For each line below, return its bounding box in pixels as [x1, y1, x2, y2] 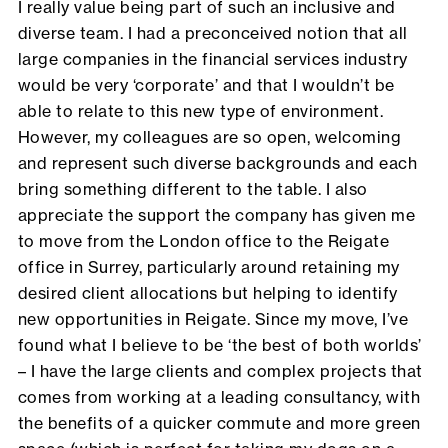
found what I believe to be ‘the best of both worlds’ [17, 335, 422, 356]
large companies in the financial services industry [17, 49, 408, 70]
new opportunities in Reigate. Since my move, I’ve [17, 309, 409, 330]
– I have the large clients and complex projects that [17, 361, 423, 382]
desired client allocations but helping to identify [17, 283, 398, 304]
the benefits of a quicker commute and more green [17, 413, 421, 434]
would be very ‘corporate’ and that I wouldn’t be [17, 75, 395, 96]
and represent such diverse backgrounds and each [17, 153, 418, 174]
